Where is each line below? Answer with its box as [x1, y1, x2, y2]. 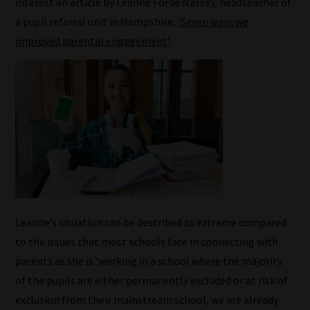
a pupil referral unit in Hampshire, [15, 15, 179, 29]
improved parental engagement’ [15, 34, 170, 48]
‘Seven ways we [178, 15, 249, 29]
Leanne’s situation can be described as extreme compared [15, 215, 287, 229]
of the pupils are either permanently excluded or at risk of [15, 273, 289, 287]
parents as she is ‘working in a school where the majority [15, 253, 283, 268]
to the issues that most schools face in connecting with [15, 234, 279, 248]
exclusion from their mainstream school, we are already [15, 292, 279, 307]
